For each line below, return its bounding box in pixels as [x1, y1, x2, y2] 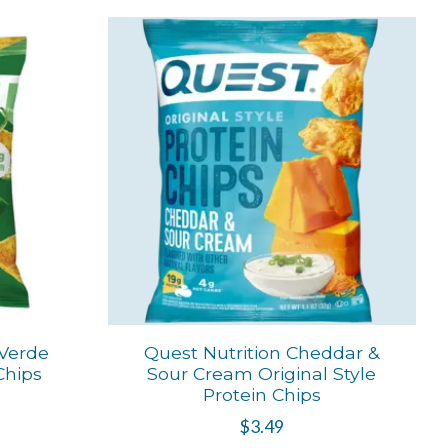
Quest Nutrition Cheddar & [144, 341, 380, 363]
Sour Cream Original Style [147, 362, 377, 384]
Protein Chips [202, 383, 321, 405]
